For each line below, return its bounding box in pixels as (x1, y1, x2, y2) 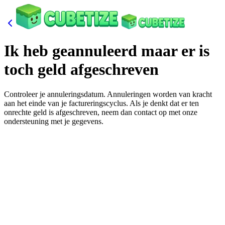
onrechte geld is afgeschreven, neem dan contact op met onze (4, 107, 197, 117)
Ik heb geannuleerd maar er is (4, 42, 209, 60)
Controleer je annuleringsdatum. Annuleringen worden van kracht (4, 89, 212, 98)
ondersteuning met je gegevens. (4, 117, 103, 126)
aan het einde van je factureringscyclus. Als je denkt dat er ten (4, 98, 199, 107)
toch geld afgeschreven (4, 60, 159, 79)
